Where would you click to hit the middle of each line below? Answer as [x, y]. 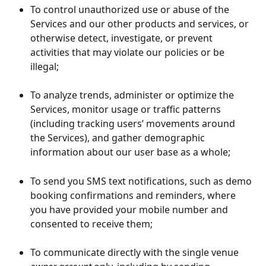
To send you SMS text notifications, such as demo [142, 181]
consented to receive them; [91, 224]
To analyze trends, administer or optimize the [133, 95]
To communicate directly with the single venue [136, 252]
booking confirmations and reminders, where [134, 195]
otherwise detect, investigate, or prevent [123, 38]
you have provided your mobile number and [130, 209]
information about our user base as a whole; [130, 152]
